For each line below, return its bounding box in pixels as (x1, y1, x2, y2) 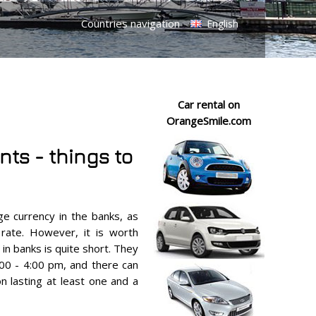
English (204, 17, 238, 30)
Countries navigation (81, 16, 180, 30)
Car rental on (178, 97, 240, 111)
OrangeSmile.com (166, 114, 251, 128)
